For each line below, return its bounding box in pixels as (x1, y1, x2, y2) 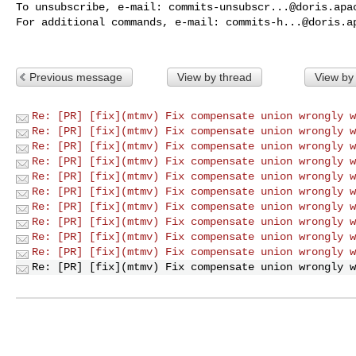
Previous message (29, 70, 122, 83)
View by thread (176, 70, 252, 83)
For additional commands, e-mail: (16, 15, 226, 29)
